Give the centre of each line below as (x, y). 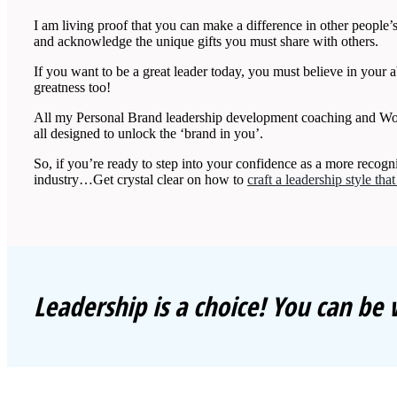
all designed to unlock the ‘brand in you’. (148, 133)
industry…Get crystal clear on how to (140, 179)
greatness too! (72, 87)
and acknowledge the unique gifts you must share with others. (206, 41)
